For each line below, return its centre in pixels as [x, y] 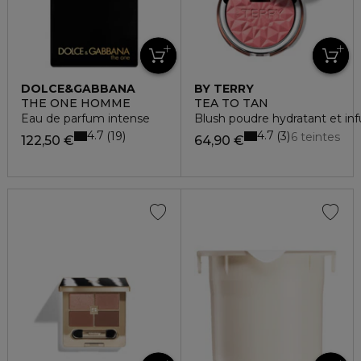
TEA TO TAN [231, 103]
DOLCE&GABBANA [78, 88]
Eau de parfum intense [85, 118]
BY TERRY [224, 88]
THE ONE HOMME [76, 103]
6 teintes [315, 137]
